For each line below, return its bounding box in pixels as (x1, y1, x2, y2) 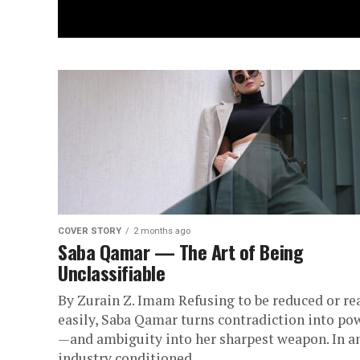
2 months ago (133, 226, 190, 236)
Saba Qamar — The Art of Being (58, 237, 304, 266)
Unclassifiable (58, 258, 166, 287)
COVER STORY (58, 226, 121, 236)
